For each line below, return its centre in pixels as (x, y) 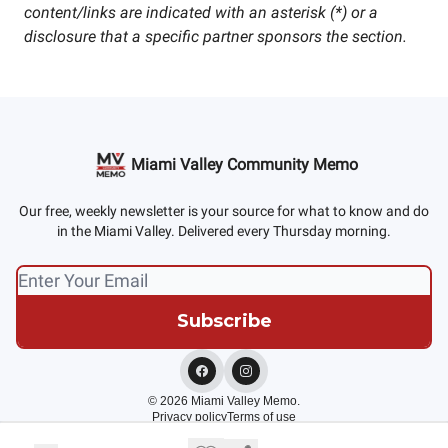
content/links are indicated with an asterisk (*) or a (201, 13)
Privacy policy (189, 417)
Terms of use (261, 417)
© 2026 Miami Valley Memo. (224, 401)
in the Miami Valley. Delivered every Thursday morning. (224, 231)
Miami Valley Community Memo (244, 165)
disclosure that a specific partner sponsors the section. (215, 37)
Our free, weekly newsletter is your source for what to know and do (224, 211)
